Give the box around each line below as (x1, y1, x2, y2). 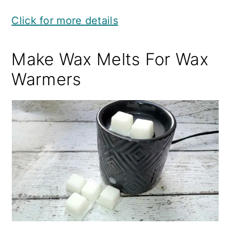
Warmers (11, 69, 82, 89)
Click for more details (11, 14, 118, 27)
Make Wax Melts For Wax (11, 49, 208, 69)
